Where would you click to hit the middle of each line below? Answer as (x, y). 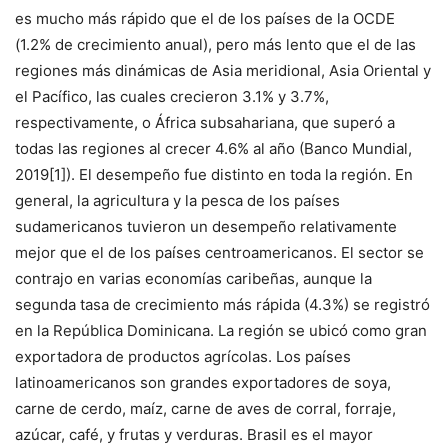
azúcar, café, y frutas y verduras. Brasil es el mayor (194, 434)
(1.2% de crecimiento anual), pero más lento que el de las (215, 44)
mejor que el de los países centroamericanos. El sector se (219, 252)
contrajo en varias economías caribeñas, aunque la (193, 278)
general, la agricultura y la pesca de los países (177, 200)
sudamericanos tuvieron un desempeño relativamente (206, 226)
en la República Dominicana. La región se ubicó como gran (221, 330)
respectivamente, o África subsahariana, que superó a (205, 122)
